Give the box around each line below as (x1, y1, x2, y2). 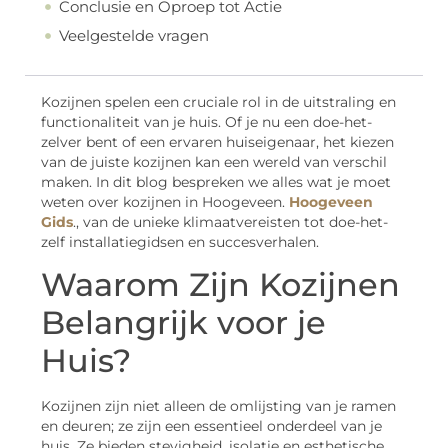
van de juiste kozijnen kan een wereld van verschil (41, 153, 387, 170)
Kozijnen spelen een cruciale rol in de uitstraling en (41, 93, 396, 110)
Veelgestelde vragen (59, 26, 209, 46)
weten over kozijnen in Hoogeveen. (41, 193, 289, 210)
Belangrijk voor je (41, 303, 326, 343)
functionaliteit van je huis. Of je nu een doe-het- (41, 113, 372, 130)
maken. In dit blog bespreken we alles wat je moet (41, 173, 391, 190)
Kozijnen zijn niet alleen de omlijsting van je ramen (41, 398, 396, 415)
